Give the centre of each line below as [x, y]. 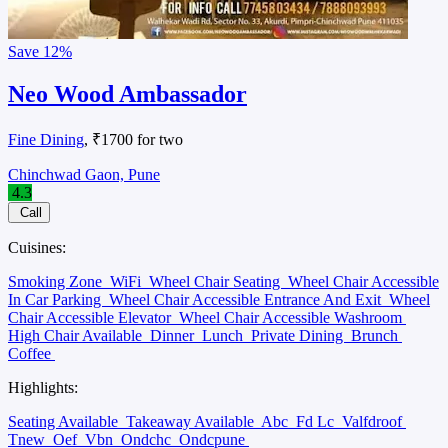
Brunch [376, 335]
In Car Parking [56, 299]
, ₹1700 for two [133, 139]
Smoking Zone [57, 281]
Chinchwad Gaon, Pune [84, 174]
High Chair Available [77, 335]
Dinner [174, 335]
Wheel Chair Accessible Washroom [292, 317]
